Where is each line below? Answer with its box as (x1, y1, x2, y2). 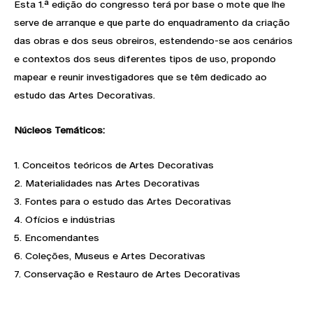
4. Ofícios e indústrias (14, 213, 115, 225)
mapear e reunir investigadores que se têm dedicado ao (14, 71, 267, 82)
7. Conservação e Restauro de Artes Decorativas (14, 268, 240, 279)
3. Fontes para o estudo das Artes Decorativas (14, 195, 231, 207)
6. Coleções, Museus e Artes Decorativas (14, 249, 205, 261)
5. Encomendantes (14, 231, 99, 243)
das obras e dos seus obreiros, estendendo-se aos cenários (14, 34, 293, 46)
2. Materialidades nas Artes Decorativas (14, 177, 200, 189)
